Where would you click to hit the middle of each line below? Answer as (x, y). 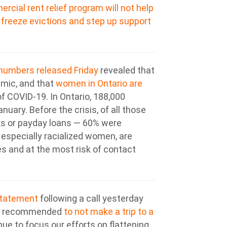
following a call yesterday (91, 198)
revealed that (126, 70)
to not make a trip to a (109, 212)
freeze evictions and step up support (76, 21)
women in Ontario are (99, 83)
